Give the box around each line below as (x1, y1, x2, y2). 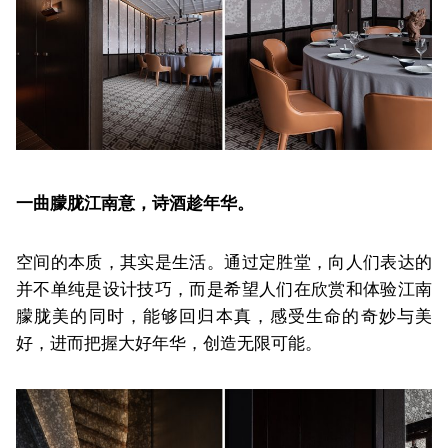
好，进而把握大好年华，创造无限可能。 (16, 333, 322, 354)
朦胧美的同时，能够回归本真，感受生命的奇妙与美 (16, 306, 432, 327)
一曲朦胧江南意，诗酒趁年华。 (16, 193, 254, 214)
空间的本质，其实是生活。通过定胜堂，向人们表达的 (16, 252, 432, 273)
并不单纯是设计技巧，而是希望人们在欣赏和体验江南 (16, 279, 432, 300)
